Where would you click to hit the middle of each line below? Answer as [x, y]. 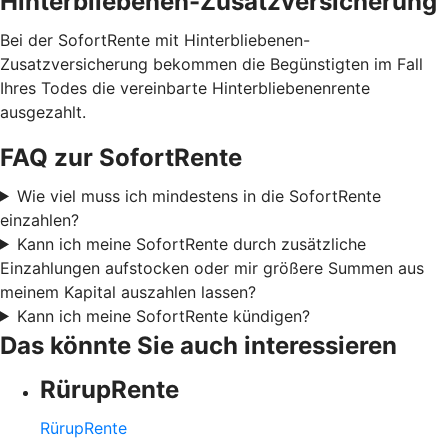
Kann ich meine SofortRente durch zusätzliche [191, 243]
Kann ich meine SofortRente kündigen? [163, 315]
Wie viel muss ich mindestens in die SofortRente [198, 195]
